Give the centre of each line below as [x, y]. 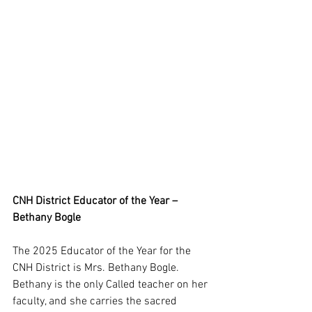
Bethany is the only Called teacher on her [111, 285]
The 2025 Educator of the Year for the [103, 251]
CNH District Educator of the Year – [96, 201]
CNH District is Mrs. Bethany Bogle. [97, 268]
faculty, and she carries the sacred [96, 302]
